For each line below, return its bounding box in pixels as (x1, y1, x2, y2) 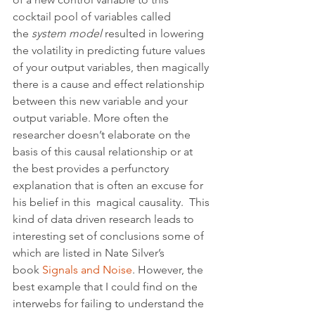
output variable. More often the (13, 111, 172, 124)
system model (32, 27, 102, 40)
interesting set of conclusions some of (13, 229, 207, 243)
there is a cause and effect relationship (13, 77, 207, 91)
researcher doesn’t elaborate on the (13, 128, 193, 141)
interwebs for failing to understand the (13, 297, 207, 310)
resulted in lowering (102, 27, 207, 40)
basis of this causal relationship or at (13, 145, 195, 158)
